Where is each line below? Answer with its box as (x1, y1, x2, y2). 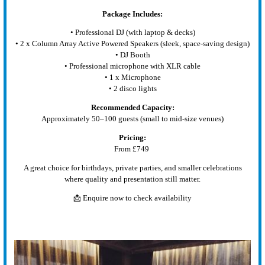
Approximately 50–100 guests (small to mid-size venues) (41, 115, 224, 124)
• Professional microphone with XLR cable (64, 62, 201, 71)
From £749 (114, 144, 151, 153)
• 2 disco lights (108, 85, 157, 93)
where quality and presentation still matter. (64, 174, 201, 183)
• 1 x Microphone (104, 73, 161, 82)
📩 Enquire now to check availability (73, 193, 192, 202)
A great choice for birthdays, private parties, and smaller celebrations (23, 163, 242, 172)
